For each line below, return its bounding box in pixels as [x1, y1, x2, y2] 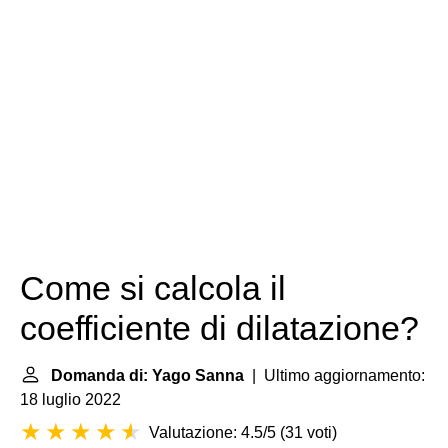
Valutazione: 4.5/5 [149, 424, 276, 441]
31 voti [285, 424, 332, 441]
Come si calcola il [20, 270, 286, 307]
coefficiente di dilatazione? [20, 310, 419, 347]
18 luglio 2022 [20, 391, 121, 408]
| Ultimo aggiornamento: [244, 367, 425, 384]
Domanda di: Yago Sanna [51, 367, 244, 384]
